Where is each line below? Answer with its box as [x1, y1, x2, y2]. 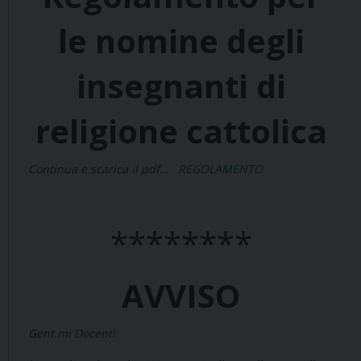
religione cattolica [35, 109, 327, 154]
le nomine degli [57, 19, 305, 64]
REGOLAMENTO [178, 161, 263, 177]
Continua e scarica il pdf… [28, 161, 172, 177]
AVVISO [122, 273, 240, 318]
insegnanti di [76, 64, 286, 109]
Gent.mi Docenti [28, 326, 115, 342]
